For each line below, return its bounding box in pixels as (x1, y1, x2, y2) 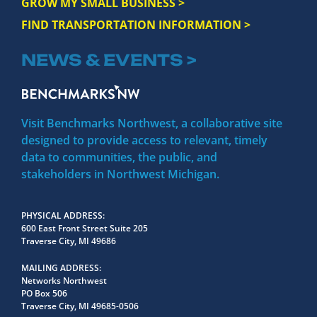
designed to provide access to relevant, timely (21, 132, 267, 149)
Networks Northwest (21, 275, 107, 287)
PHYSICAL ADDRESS (21, 209, 103, 222)
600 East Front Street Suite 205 (21, 222, 148, 235)
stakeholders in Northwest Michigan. (21, 166, 219, 183)
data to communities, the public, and (21, 149, 217, 166)
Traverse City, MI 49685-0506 (21, 300, 139, 313)
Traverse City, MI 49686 (21, 235, 116, 248)
